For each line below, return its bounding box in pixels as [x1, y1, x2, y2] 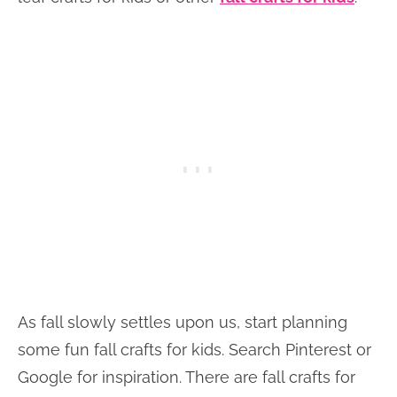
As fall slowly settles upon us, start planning [18, 313, 347, 331]
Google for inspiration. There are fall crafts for [18, 368, 355, 386]
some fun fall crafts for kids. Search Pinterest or [18, 340, 371, 359]
